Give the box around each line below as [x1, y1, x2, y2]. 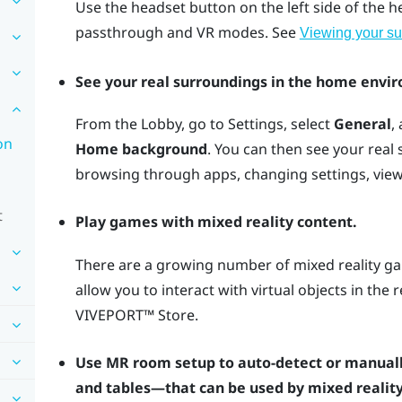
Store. [153, 304, 198, 325]
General [333, 113, 391, 134]
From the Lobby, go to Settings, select [74, 113, 334, 134]
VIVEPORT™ [74, 304, 154, 325]
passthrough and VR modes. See [74, 22, 300, 43]
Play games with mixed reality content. [74, 212, 357, 232]
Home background [74, 138, 207, 159]
